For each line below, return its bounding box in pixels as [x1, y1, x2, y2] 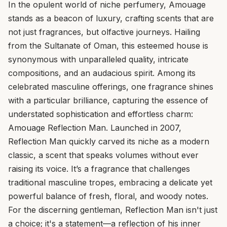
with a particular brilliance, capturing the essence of [8, 95, 208, 105]
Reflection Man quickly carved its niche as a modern [8, 136, 209, 146]
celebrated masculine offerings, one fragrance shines [8, 81, 213, 92]
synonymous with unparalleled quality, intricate [8, 54, 188, 64]
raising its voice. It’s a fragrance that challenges [8, 163, 190, 174]
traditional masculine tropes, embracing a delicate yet [8, 177, 212, 187]
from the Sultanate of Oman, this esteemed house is [8, 40, 208, 51]
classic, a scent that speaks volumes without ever [8, 149, 199, 160]
